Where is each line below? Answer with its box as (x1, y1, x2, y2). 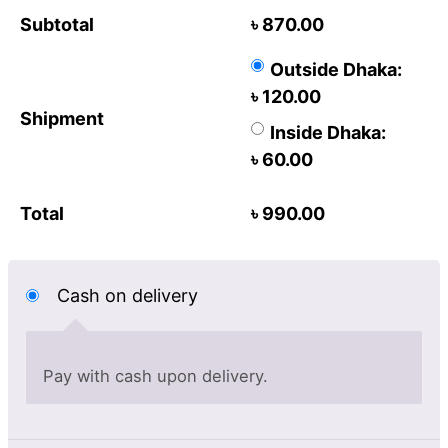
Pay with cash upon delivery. (42, 365, 268, 386)
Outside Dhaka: (269, 59, 402, 81)
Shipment (20, 108, 104, 130)
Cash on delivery (57, 285, 199, 307)
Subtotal (20, 14, 94, 36)
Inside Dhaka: (269, 122, 386, 144)
